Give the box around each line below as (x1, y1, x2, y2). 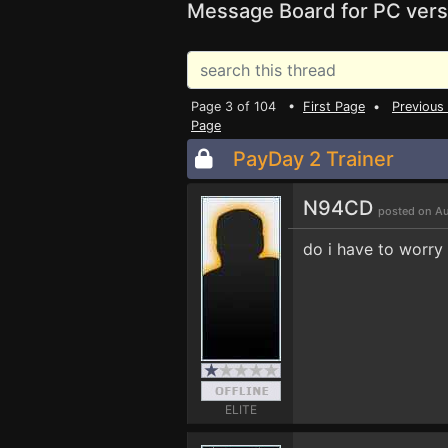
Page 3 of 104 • (191, 99, 303, 114)
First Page (303, 99, 365, 114)
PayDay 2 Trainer (233, 147, 394, 171)
